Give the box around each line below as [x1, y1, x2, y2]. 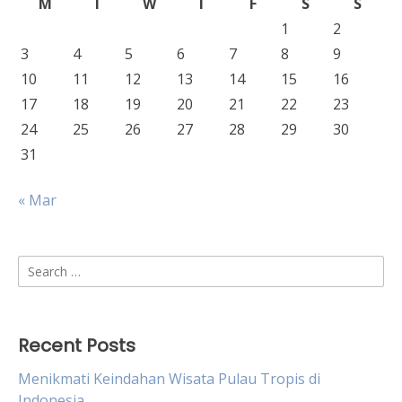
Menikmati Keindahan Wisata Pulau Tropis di [18, 369, 320, 389]
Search [17, 256, 63, 275]
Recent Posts [18, 333, 135, 358]
